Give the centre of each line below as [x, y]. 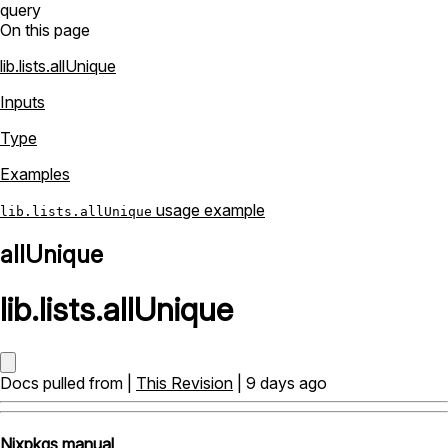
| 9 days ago [280, 382]
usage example [208, 210]
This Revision [184, 382]
